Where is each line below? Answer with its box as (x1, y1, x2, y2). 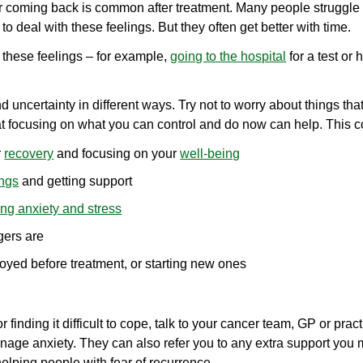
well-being (180, 147, 241, 160)
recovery (4, 147, 54, 160)
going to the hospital (170, 49, 287, 63)
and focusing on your (53, 147, 181, 160)
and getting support (19, 174, 133, 188)
